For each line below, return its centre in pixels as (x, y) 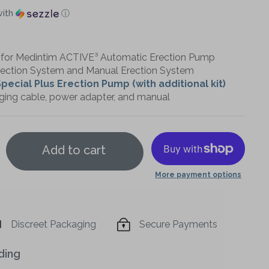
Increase (39, 202)
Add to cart (74, 150)
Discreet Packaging (53, 224)
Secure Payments (178, 224)
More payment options (198, 175)
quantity (39, 223)
